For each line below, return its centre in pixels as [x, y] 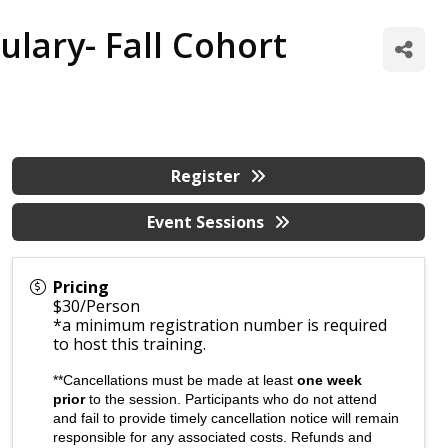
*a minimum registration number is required [220, 325]
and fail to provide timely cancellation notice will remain [226, 418]
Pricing [81, 287]
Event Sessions [206, 222]
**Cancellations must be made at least [175, 380]
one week [330, 380]
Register [206, 176]
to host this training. [132, 344]
